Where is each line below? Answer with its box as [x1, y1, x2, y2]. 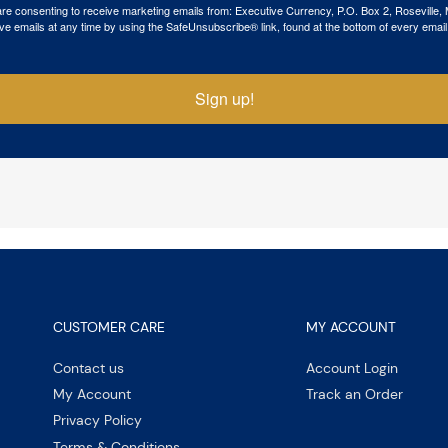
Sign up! [194, 86, 254, 110]
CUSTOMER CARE [52, 317, 165, 336]
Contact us [52, 359, 124, 378]
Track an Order [305, 385, 403, 404]
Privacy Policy [52, 411, 142, 430]
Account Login [305, 359, 398, 378]
